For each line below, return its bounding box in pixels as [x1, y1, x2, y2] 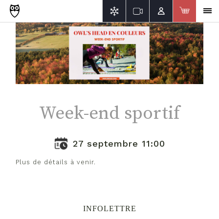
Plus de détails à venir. [16, 158, 96, 166]
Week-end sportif [39, 100, 180, 125]
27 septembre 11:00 [72, 138, 165, 149]
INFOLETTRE [83, 204, 136, 213]
